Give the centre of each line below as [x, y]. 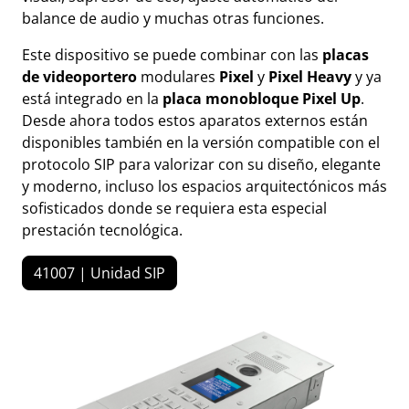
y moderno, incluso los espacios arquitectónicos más [204, 186]
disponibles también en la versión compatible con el [201, 142]
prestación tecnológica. [102, 230]
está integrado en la [92, 98]
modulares [178, 76]
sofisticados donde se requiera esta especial [174, 208]
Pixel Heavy [312, 76]
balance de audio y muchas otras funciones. [173, 18]
